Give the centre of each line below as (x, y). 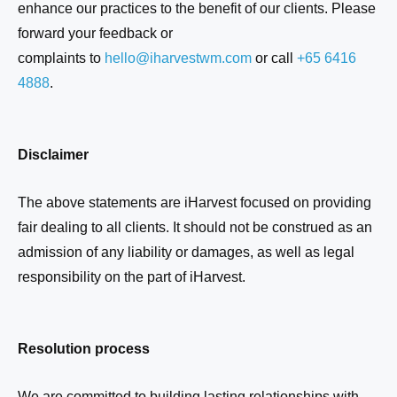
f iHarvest (212, 276)
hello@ (127, 58)
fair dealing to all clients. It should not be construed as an (195, 227)
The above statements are (101, 202)
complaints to (61, 58)
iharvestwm (186, 58)
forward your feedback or (95, 33)
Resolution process (84, 349)
